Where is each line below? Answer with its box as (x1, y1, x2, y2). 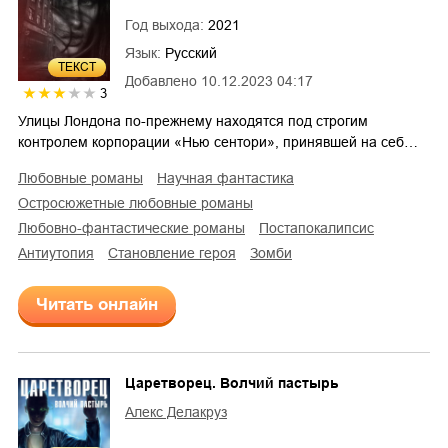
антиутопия (27, 244, 94, 261)
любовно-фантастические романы (27, 219, 245, 236)
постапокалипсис (269, 219, 374, 236)
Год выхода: (125, 17, 208, 34)
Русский (165, 45, 217, 62)
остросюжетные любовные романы (29, 194, 253, 211)
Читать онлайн (36, 294, 158, 314)
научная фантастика (167, 169, 294, 186)
